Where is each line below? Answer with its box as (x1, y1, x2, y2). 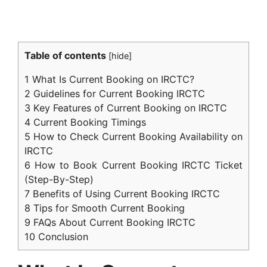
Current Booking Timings (30, 116, 146, 128)
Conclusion (35, 230, 88, 243)
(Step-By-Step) (24, 173, 94, 185)
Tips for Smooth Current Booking (30, 201, 185, 214)
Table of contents (24, 49, 106, 61)
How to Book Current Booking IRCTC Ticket (30, 159, 243, 171)
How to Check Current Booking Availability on (30, 130, 243, 142)
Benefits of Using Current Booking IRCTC (30, 187, 220, 200)
